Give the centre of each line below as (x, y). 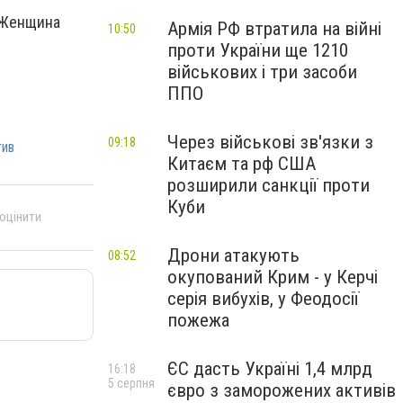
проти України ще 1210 (258, 50)
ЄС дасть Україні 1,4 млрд (270, 369)
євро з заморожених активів (282, 390)
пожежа (198, 320)
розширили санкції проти (269, 185)
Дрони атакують (233, 255)
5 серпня (131, 383)
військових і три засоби (262, 72)
